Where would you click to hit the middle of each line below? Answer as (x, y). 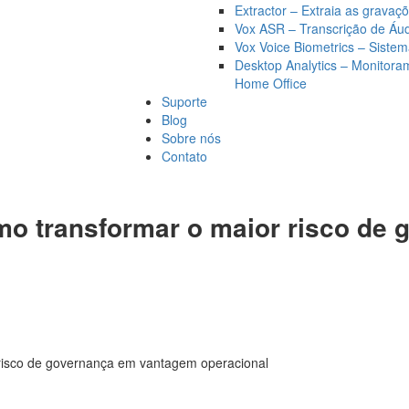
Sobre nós (191, 137)
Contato (184, 156)
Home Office (271, 83)
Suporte (184, 101)
